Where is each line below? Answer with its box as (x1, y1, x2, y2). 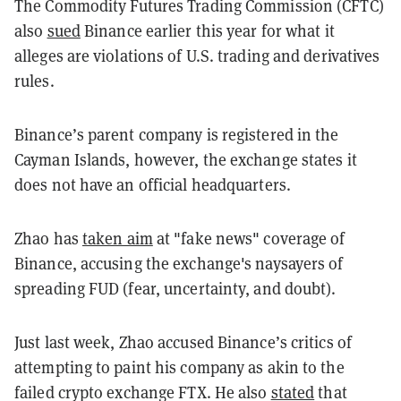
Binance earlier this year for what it (80, 20, 335, 41)
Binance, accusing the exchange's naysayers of (14, 252, 344, 274)
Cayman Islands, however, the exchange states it (14, 149, 357, 170)
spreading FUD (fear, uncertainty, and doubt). (14, 277, 337, 299)
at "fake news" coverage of (152, 227, 346, 249)
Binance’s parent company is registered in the (14, 124, 339, 145)
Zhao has (14, 227, 82, 249)
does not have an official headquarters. (14, 174, 291, 195)
